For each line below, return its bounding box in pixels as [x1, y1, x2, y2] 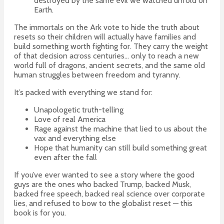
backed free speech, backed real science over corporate [14, 189, 205, 199]
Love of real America [34, 114, 105, 124]
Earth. [34, 5, 53, 15]
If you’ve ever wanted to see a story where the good [14, 170, 194, 180]
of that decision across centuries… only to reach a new [14, 51, 199, 61]
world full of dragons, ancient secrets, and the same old [14, 60, 205, 70]
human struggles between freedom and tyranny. [14, 70, 180, 80]
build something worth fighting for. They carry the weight [14, 41, 208, 51]
